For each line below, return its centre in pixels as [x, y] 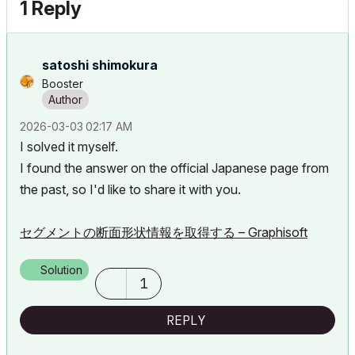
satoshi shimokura [100, 65]
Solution [61, 269]
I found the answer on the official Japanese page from [174, 168]
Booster [63, 83]
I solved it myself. [69, 146]
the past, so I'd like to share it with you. [130, 189]
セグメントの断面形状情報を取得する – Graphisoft [164, 232]
